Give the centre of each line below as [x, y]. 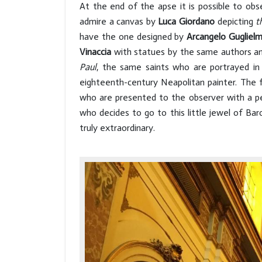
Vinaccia [95, 51]
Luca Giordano [186, 21]
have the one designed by [133, 36]
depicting [235, 21]
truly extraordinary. [117, 127]
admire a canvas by [119, 21]
